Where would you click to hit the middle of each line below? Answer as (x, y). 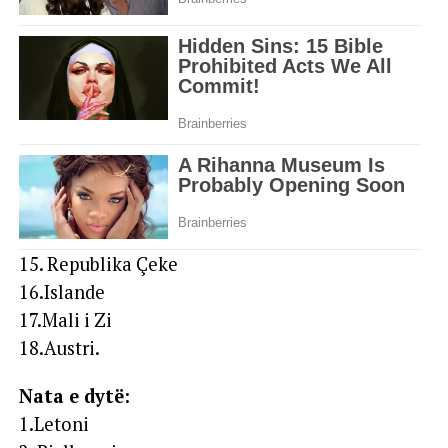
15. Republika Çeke (98, 263)
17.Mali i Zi (65, 319)
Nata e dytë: (74, 395)
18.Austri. (59, 347)
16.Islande (61, 291)
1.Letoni (53, 423)
